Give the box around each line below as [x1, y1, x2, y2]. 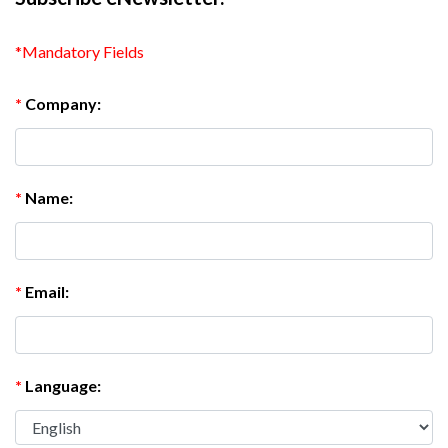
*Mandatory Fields [15, 42, 144, 61]
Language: [25, 376, 101, 395]
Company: [25, 94, 101, 113]
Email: [25, 282, 69, 301]
